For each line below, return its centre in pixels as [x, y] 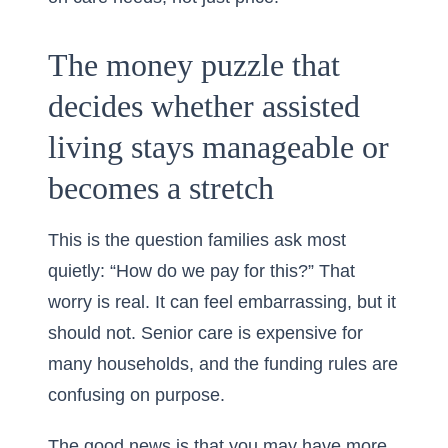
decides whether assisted [204, 106]
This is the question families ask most [197, 240]
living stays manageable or [218, 147]
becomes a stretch [161, 188]
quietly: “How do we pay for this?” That [201, 271]
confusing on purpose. [136, 395]
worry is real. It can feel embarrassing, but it [222, 302]
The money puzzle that [194, 65]
